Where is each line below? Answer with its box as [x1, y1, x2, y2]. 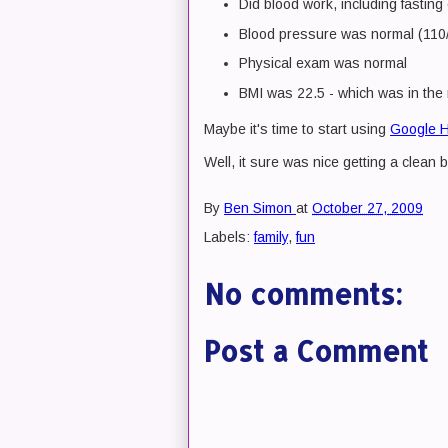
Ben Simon [224, 200, 292, 217]
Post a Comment [204, 333, 428, 369]
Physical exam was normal [239, 55, 407, 71]
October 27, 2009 [312, 200, 423, 217]
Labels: [204, 229, 254, 245]
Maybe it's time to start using [204, 121, 390, 137]
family [254, 229, 288, 245]
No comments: [204, 276, 403, 312]
